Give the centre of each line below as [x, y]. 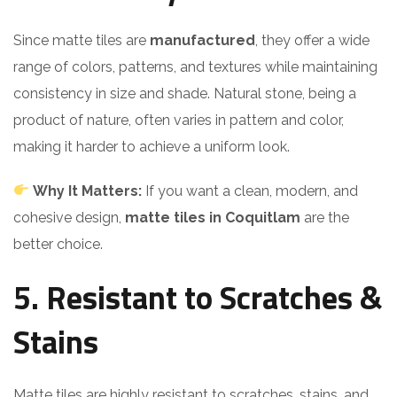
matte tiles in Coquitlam [213, 217]
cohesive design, [69, 217]
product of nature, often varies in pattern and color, [179, 120]
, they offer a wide [312, 40]
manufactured [202, 40]
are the [325, 217]
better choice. [58, 244]
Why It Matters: [88, 191]
